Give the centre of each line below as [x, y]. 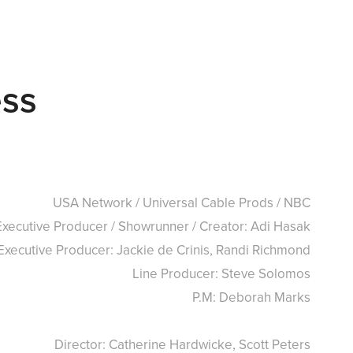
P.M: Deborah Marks [252, 297]
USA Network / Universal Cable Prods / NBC [182, 203]
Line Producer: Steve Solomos [222, 273]
